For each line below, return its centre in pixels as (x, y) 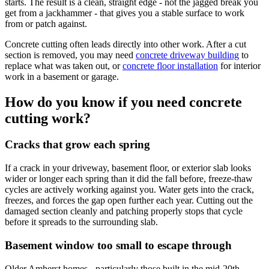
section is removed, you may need (69, 55)
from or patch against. (46, 23)
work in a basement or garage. (62, 76)
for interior (239, 65)
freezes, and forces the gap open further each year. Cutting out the (129, 201)
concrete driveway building (187, 55)
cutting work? (48, 118)
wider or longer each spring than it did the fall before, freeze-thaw (129, 179)
